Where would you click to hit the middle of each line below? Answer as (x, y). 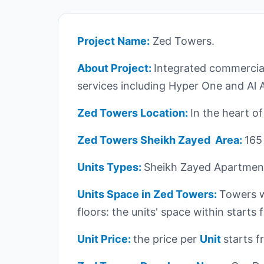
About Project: (115, 68)
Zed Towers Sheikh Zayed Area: (161, 140)
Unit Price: (105, 239)
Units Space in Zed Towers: (148, 194)
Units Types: (110, 167)
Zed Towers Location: (134, 113)
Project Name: (113, 41)
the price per (166, 239)
